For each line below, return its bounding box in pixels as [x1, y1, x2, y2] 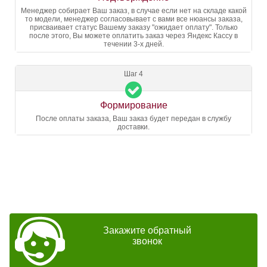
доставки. [117, 123, 150, 131]
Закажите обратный [103, 225, 191, 235]
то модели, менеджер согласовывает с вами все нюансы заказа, [24, 15, 243, 23]
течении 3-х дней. [103, 40, 164, 48]
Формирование [100, 100, 167, 110]
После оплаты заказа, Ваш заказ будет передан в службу [36, 114, 231, 123]
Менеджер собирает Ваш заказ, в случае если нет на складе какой [20, 7, 247, 15]
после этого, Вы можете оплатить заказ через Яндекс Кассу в [29, 32, 238, 40]
